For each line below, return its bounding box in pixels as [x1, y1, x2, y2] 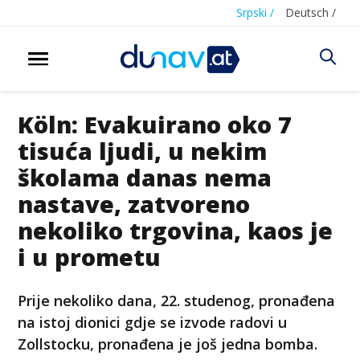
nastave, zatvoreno [18, 187, 251, 219]
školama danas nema [18, 161, 272, 193]
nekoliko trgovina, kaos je [18, 214, 333, 246]
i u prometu [18, 240, 162, 272]
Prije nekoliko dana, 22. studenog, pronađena [18, 290, 336, 310]
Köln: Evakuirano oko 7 [18, 108, 292, 140]
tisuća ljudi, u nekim [18, 134, 268, 166]
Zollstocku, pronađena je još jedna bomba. [18, 333, 318, 354]
